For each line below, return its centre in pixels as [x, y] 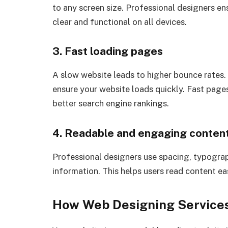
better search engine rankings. [111, 104]
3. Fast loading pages [108, 51]
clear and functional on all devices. [120, 22]
